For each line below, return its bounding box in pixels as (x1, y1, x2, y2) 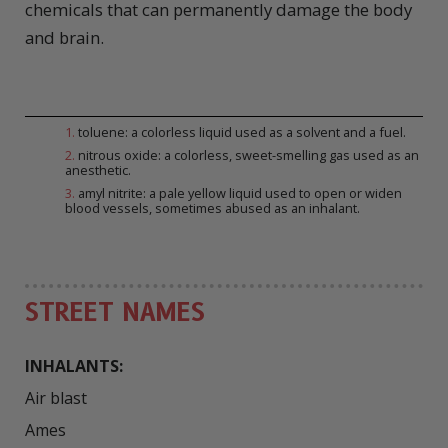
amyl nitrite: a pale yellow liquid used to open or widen (75, 184, 402, 203)
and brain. (25, 26, 104, 50)
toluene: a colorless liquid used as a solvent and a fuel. (75, 123, 406, 142)
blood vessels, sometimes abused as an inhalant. (65, 199, 360, 218)
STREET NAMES (25, 298, 205, 328)
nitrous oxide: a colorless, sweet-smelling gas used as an (75, 146, 419, 165)
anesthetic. (65, 161, 131, 180)
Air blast (25, 387, 87, 410)
